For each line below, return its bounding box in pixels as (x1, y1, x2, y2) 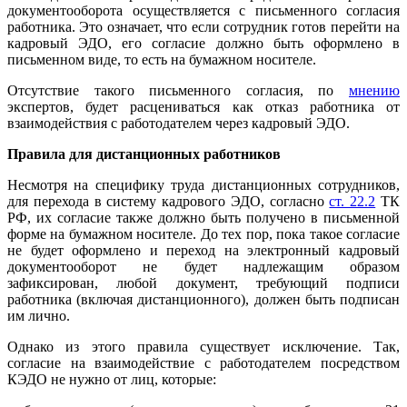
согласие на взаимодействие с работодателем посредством (7, 355, 400, 372)
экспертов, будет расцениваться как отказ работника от (7, 99, 400, 115)
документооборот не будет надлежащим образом (7, 259, 400, 275)
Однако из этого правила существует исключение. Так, (7, 339, 400, 355)
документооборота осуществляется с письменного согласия (7, 3, 400, 19)
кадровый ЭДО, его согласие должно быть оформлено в (7, 35, 400, 52)
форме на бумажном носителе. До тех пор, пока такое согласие (7, 226, 400, 243)
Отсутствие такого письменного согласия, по (7, 83, 349, 99)
